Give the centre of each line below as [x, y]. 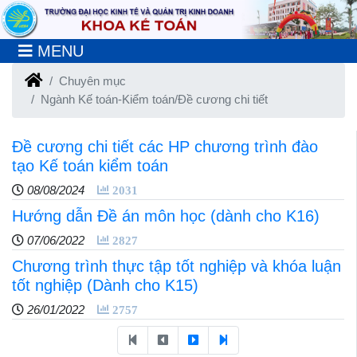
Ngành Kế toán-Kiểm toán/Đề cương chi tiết [154, 99]
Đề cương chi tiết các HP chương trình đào [165, 146]
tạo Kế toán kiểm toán [90, 165]
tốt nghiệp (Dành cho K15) [105, 285]
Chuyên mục [92, 80]
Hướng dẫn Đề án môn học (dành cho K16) [166, 216]
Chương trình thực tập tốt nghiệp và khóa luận [177, 266]
